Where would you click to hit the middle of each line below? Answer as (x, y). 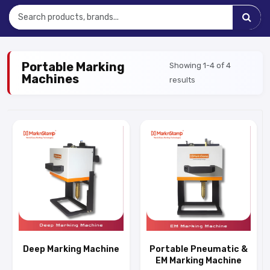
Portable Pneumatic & (198, 249)
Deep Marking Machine (71, 249)
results (183, 80)
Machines (50, 79)
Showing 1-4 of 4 (200, 65)
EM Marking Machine (198, 261)
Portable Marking (73, 67)
